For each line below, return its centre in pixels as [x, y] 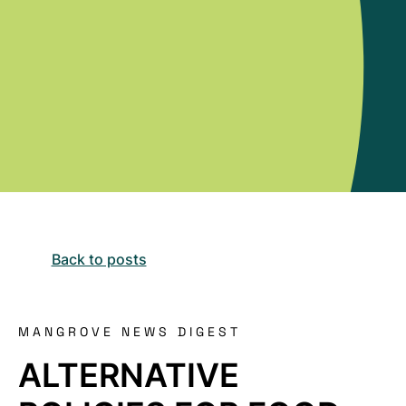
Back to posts [99, 259]
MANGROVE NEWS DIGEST [130, 332]
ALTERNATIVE [129, 375]
